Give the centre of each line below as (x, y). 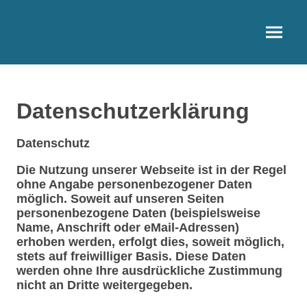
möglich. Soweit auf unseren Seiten (120, 199)
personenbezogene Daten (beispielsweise (138, 213)
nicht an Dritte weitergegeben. (105, 285)
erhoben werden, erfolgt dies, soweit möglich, (150, 242)
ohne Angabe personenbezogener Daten (134, 184)
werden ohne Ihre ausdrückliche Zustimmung (149, 271)
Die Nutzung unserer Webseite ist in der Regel (151, 170)
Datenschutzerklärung (133, 111)
